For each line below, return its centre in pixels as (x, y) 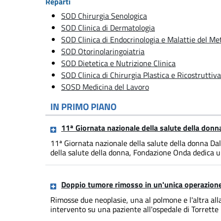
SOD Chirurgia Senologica (104, 16)
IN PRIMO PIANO (83, 107)
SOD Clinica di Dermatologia (108, 28)
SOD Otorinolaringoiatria (103, 52)
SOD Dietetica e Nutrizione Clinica (118, 63)
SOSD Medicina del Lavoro (105, 87)
